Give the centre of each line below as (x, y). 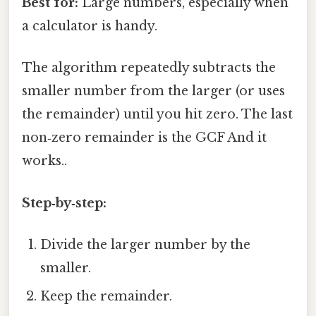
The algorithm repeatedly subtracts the (149, 68)
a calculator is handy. (90, 26)
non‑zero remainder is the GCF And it (144, 138)
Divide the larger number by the (146, 244)
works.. (44, 161)
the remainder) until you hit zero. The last (157, 115)
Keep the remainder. (107, 296)
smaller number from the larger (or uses (153, 91)
